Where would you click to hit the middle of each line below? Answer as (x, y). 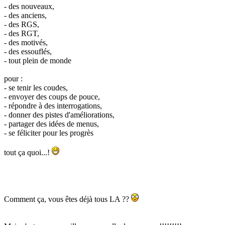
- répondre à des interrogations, (53, 106)
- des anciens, (25, 16)
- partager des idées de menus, (51, 124)
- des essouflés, (28, 52)
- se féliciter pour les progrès (49, 133)
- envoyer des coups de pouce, (52, 97)
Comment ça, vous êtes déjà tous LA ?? (68, 199)
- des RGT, (22, 34)
